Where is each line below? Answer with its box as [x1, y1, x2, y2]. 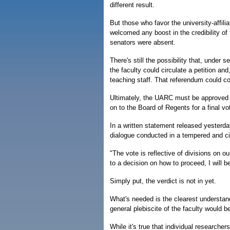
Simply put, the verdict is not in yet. [110, 177, 216, 185]
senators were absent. [110, 39, 176, 46]
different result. [110, 1, 155, 9]
